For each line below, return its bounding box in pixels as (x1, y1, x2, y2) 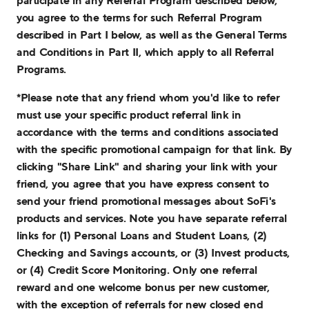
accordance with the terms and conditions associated (17, 125, 279, 139)
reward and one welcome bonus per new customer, (17, 280, 270, 294)
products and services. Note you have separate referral (17, 211, 287, 225)
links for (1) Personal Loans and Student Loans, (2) (17, 228, 267, 242)
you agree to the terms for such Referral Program (17, 10, 262, 24)
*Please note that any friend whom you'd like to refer (17, 90, 280, 104)
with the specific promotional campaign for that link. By (17, 142, 292, 156)
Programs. (17, 62, 66, 76)
